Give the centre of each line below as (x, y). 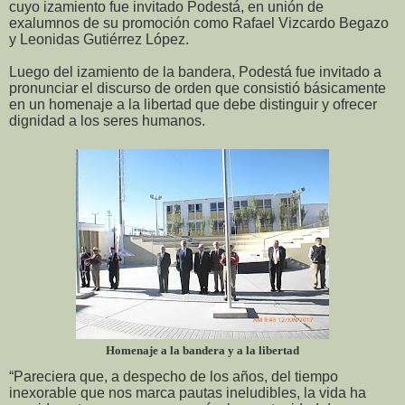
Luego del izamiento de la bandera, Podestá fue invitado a (195, 71)
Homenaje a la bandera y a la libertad (202, 350)
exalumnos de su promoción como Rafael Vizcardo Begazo (199, 23)
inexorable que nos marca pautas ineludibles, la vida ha (188, 392)
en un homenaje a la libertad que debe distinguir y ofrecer (193, 104)
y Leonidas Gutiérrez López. (99, 39)
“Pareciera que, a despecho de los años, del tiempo (174, 376)
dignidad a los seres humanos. (107, 120)
